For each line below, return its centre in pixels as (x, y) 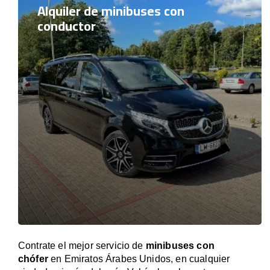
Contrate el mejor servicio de (82, 246)
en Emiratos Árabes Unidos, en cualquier (139, 259)
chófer (33, 259)
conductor (67, 26)
